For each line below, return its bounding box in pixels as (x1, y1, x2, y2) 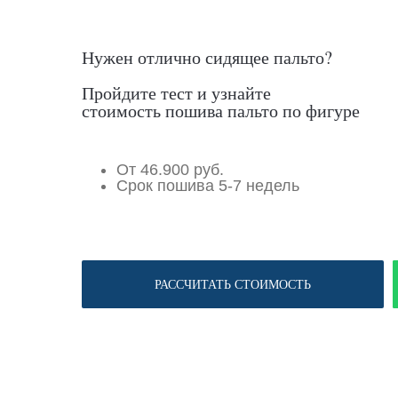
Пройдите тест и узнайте (82, 81, 271, 105)
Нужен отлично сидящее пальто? (82, 45, 332, 69)
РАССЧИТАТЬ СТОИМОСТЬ (155, 275, 311, 292)
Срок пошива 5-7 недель (116, 177, 299, 195)
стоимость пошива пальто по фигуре (82, 99, 360, 123)
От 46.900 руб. (116, 161, 224, 179)
